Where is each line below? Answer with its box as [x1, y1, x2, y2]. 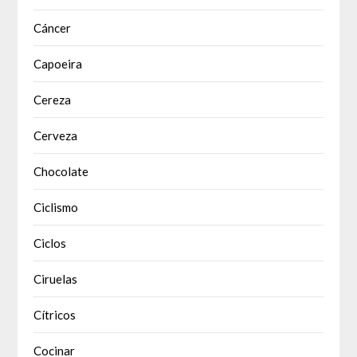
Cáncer [33, 21, 72, 36]
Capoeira [33, 57, 83, 72]
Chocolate [33, 164, 89, 179]
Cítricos [33, 308, 76, 323]
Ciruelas [33, 272, 78, 287]
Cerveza [33, 128, 78, 143]
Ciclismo [33, 200, 79, 215]
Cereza [33, 92, 72, 108]
